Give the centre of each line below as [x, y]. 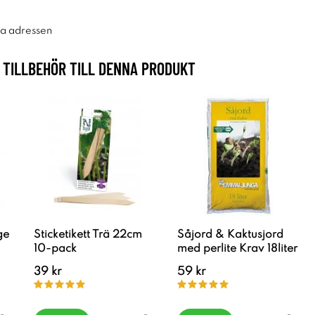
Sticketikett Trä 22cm [88, 235]
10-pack [55, 249]
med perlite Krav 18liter [237, 249]
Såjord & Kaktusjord [230, 235]
